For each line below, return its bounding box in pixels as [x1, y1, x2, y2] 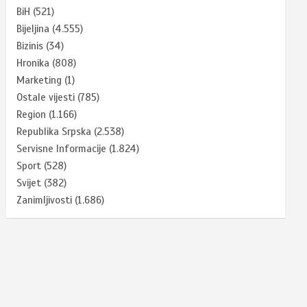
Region [16, 108, 47, 121]
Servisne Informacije [16, 142, 107, 155]
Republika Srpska [16, 125, 92, 138]
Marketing [16, 73, 62, 86]
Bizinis [16, 39, 44, 52]
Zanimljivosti [16, 193, 73, 206]
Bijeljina [16, 22, 50, 35]
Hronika [16, 56, 50, 69]
